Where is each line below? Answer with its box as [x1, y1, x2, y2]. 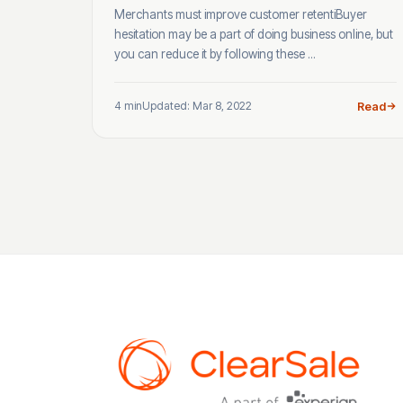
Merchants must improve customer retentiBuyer [114, 6, 367, 22]
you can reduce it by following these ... [114, 46, 316, 61]
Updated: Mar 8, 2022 [142, 99, 252, 113]
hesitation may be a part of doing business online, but [114, 26, 393, 41]
